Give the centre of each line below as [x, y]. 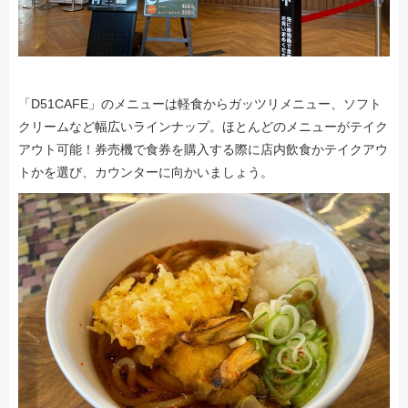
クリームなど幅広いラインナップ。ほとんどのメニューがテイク [203, 126]
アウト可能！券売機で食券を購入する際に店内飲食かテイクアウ [203, 149]
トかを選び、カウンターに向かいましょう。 [146, 172]
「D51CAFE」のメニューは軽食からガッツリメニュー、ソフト [200, 103]
